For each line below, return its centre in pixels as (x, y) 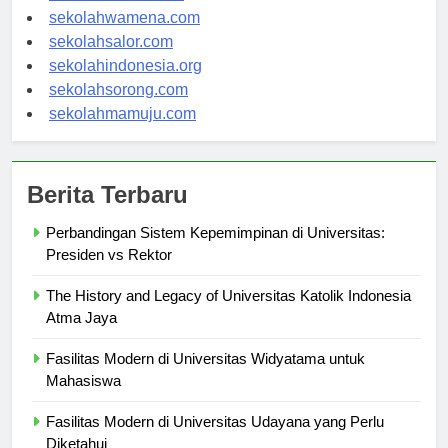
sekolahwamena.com (124, 36)
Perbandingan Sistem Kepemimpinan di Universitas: (215, 251)
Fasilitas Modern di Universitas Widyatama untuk (205, 377)
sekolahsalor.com (111, 60)
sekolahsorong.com (118, 108)
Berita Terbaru (107, 213)
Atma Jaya (81, 336)
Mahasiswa (83, 399)
